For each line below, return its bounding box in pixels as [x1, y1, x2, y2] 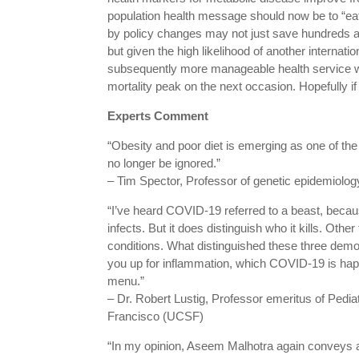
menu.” [107, 274, 145, 288]
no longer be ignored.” [107, 156, 221, 171]
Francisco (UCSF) [107, 309, 204, 324]
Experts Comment [107, 109, 209, 123]
